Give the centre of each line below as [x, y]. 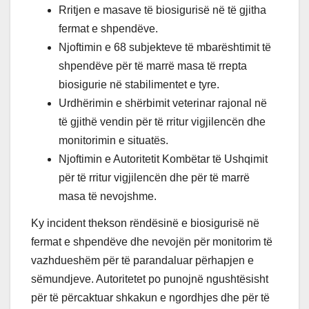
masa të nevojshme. [108, 196]
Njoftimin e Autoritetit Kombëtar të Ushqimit [163, 159]
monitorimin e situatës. [113, 140]
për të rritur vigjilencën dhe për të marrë [154, 177]
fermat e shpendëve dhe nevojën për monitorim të [152, 242]
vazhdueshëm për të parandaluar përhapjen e [142, 261]
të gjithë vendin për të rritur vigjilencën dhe [162, 121]
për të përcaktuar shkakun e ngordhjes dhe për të [150, 298]
